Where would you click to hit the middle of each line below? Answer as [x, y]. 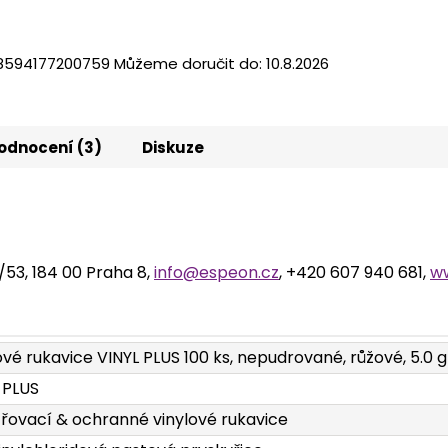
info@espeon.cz [216, 272]
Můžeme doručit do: [188, 64]
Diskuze [173, 147]
